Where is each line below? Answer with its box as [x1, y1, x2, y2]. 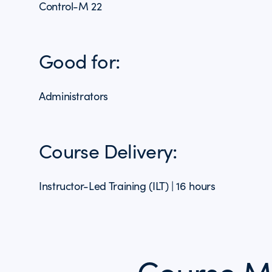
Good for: [39, 47, 120, 74]
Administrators [39, 89, 108, 103]
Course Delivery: [39, 137, 177, 164]
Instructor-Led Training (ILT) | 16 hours [39, 178, 216, 193]
